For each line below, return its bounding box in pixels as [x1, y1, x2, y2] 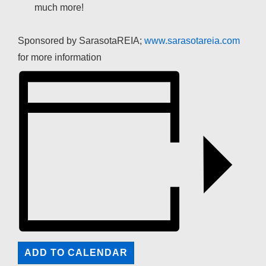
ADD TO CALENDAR [24, 248, 128, 258]
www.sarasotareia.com [144, 36, 240, 46]
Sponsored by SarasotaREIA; [18, 36, 144, 46]
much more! [34, 2, 84, 13]
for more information [18, 52, 102, 63]
